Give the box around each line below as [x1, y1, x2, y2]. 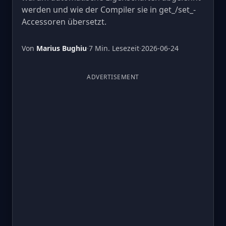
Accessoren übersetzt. [22, 16, 106, 27]
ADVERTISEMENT [87, 73, 139, 81]
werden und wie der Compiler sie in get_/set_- [22, 4, 196, 15]
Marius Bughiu [36, 43, 87, 53]
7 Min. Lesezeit [89, 43, 139, 53]
